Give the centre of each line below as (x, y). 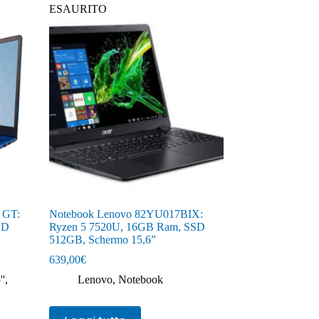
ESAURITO (78, 9)
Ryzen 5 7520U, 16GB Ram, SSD (127, 226)
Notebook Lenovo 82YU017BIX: (126, 214)
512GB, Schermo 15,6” (102, 239)
